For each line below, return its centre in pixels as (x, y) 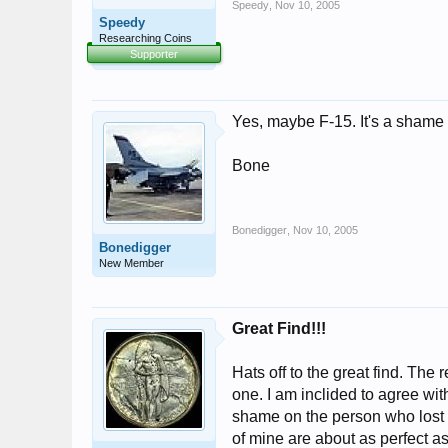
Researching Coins (145, 38)
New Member (131, 263)
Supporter (154, 54)
